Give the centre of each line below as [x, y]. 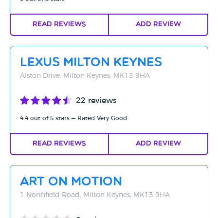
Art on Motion [71, 182]
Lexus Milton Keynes [91, 63]
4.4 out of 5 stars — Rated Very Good [73, 118]
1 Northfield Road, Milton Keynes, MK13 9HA [95, 195]
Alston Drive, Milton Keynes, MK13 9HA [85, 76]
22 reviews [96, 101]
